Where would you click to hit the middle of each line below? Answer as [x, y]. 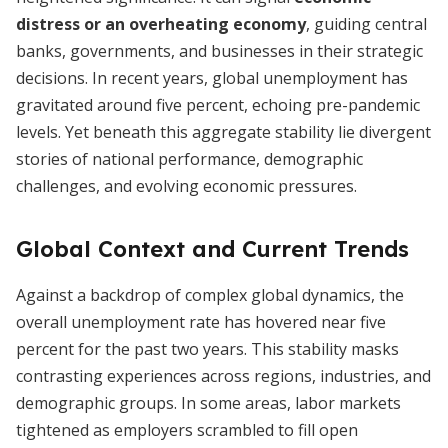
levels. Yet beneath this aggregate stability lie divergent [223, 132]
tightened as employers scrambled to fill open [187, 430]
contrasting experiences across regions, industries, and [223, 376]
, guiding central [366, 24]
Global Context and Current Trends [212, 249]
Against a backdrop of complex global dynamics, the [210, 295]
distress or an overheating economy [161, 24]
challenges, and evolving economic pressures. [186, 186]
